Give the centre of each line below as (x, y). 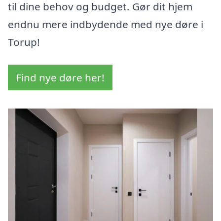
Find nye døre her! (60, 78)
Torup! (24, 42)
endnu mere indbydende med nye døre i (106, 24)
